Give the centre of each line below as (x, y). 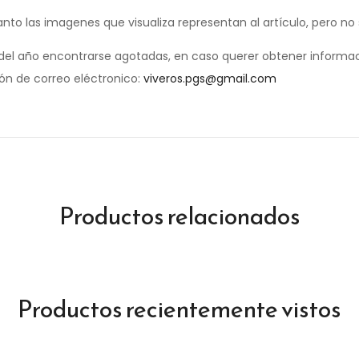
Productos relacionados (179, 216)
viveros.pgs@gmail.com (210, 79)
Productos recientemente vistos (179, 309)
